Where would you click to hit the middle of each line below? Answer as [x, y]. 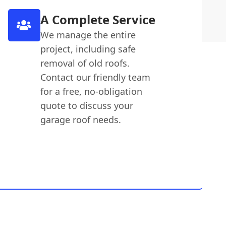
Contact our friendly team [95, 77]
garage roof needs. [80, 119]
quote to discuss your [87, 105]
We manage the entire [88, 35]
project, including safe [88, 49]
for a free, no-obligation [91, 91]
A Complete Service [98, 19]
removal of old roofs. [85, 63]
